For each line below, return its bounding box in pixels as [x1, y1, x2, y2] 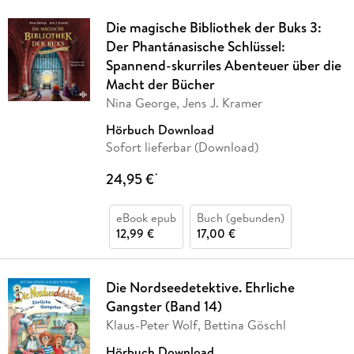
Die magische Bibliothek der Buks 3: [105, 17, 322, 38]
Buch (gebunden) [196, 209, 284, 227]
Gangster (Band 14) [105, 296, 222, 317]
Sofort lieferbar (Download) [105, 138, 258, 156]
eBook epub [115, 209, 176, 227]
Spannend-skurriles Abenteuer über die [105, 55, 341, 76]
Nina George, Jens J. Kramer [105, 94, 262, 112]
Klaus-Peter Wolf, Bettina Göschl [105, 316, 286, 334]
